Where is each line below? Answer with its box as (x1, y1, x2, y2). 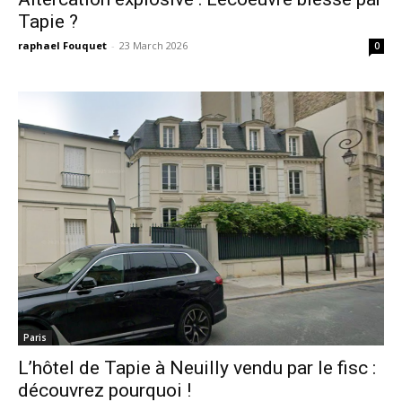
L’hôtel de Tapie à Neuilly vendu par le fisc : (18, 356, 376, 379)
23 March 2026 (119, 38, 188, 52)
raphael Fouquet (18, 38, 107, 52)
